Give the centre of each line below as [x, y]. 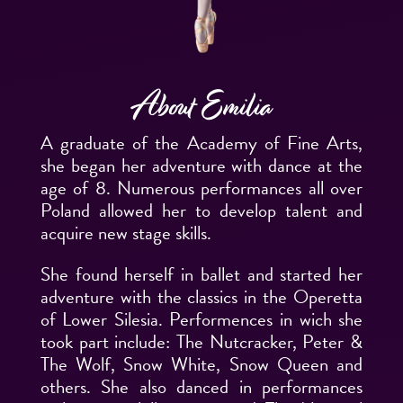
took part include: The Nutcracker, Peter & [201, 342]
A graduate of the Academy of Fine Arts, [201, 143]
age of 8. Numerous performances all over [201, 188]
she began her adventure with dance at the [201, 166]
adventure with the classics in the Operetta [201, 297]
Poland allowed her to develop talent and [201, 211]
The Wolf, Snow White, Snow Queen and [201, 365]
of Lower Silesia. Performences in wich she [201, 320]
